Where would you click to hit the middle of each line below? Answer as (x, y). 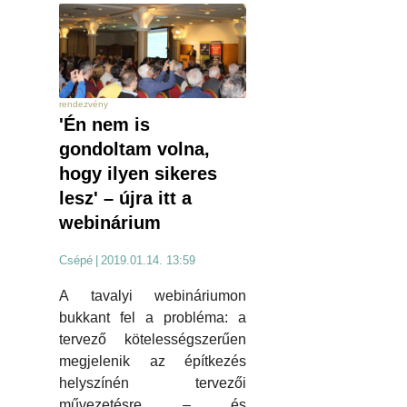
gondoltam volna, (134, 149)
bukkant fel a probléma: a (153, 318)
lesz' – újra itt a (125, 199)
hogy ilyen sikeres (138, 174)
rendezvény (84, 104)
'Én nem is (104, 125)
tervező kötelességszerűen (153, 340)
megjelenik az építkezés (153, 362)
